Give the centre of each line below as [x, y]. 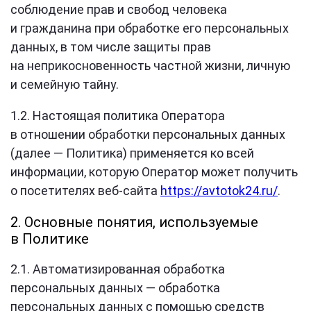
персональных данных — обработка [115, 288]
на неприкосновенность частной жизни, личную [150, 66]
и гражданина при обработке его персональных [150, 28]
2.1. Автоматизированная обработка [118, 269]
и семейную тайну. [65, 84]
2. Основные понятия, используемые [134, 222]
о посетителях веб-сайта [85, 191]
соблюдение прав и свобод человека [119, 9]
